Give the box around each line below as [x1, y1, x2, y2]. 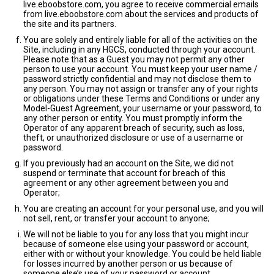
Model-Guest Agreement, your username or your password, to [23, 103, 262, 113]
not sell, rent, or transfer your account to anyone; [23, 213, 210, 223]
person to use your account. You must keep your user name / [23, 64, 257, 74]
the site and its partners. [23, 19, 116, 29]
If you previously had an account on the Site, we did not [23, 158, 234, 168]
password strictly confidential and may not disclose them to [23, 74, 251, 84]
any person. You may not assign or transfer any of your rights [23, 84, 258, 94]
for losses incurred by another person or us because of [23, 259, 233, 268]
